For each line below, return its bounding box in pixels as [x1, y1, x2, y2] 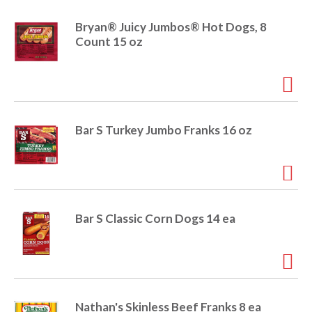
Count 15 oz [75, 34, 143, 49]
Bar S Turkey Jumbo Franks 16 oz [75, 123, 252, 138]
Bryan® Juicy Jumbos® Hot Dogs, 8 [75, 19, 267, 35]
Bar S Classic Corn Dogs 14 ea [75, 211, 235, 226]
